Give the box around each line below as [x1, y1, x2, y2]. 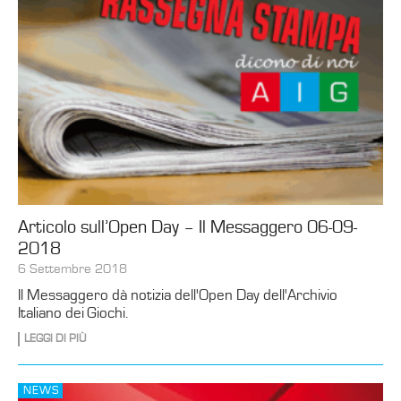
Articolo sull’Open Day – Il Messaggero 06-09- [18, 218, 357, 238]
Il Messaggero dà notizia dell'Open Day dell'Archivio [18, 286, 337, 305]
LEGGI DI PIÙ [24, 332, 86, 346]
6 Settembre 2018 [18, 261, 127, 277]
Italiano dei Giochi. [18, 304, 128, 323]
